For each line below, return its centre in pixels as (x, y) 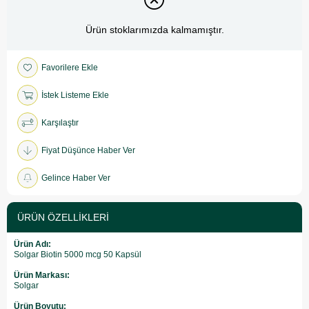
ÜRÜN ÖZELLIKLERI (63, 217)
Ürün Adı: (32, 244)
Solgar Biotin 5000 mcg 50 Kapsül (78, 254)
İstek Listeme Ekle (75, 95)
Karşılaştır (60, 122)
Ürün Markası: (42, 275)
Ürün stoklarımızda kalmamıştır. (154, 30)
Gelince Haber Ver (76, 178)
